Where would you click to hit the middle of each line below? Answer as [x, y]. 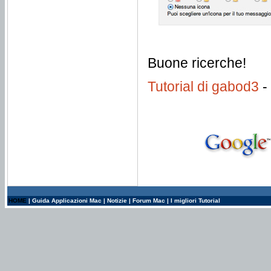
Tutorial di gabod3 [203, 87]
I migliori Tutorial [195, 201]
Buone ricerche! [197, 63]
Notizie [117, 201]
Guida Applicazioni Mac [67, 201]
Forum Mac [149, 201]
